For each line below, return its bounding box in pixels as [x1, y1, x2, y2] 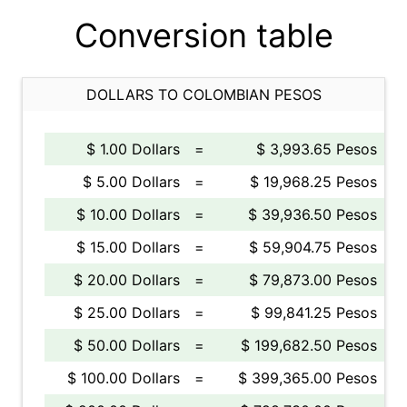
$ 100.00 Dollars [67, 369, 180, 387]
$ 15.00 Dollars [76, 238, 180, 256]
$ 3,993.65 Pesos [256, 140, 377, 158]
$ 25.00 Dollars [74, 303, 180, 322]
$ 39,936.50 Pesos [248, 205, 377, 223]
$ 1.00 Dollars [86, 140, 180, 158]
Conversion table [74, 15, 333, 55]
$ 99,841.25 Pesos [251, 303, 377, 322]
